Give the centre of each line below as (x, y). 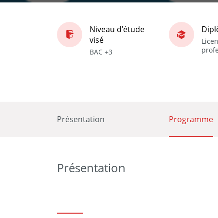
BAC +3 (101, 52)
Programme (191, 119)
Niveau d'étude (117, 29)
